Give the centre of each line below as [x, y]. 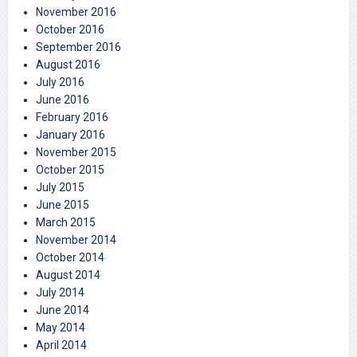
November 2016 [76, 12]
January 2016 [71, 135]
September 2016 [78, 47]
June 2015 [63, 205]
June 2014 [63, 310]
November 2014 [76, 240]
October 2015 [70, 170]
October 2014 [70, 258]
